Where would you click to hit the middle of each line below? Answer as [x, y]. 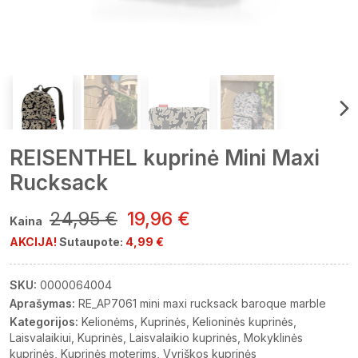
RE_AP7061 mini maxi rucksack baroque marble [202, 303]
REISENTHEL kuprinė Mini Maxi [165, 158]
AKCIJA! [33, 242]
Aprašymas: [42, 303]
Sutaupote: [92, 242]
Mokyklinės [273, 338]
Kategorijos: [44, 322]
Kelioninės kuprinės [243, 322]
